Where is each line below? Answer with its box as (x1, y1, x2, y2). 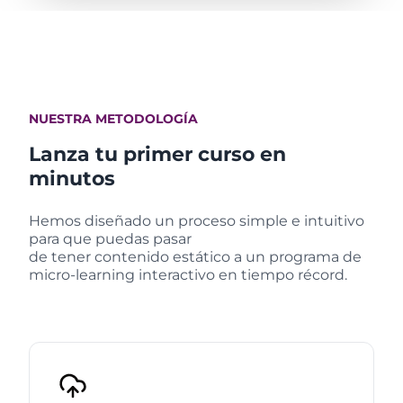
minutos (29, 166, 115, 191)
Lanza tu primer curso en (29, 141, 286, 166)
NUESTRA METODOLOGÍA (29, 110, 198, 127)
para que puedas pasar (29, 229, 192, 247)
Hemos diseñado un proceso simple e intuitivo (29, 211, 364, 229)
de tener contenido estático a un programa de (29, 247, 362, 265)
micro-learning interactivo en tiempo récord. (29, 265, 347, 283)
